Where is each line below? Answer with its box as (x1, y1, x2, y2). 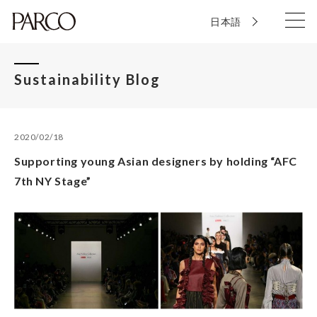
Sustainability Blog (14, 71, 161, 88)
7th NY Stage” (14, 174, 91, 188)
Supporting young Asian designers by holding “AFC (14, 154, 297, 168)
